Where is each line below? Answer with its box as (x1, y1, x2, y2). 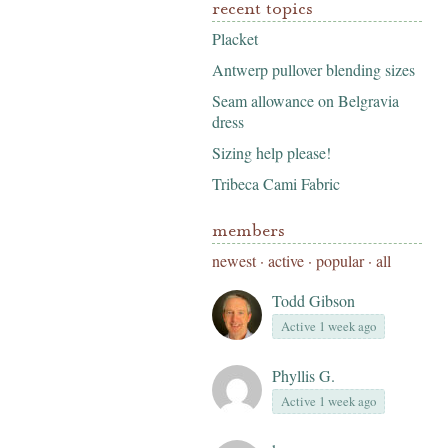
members (212, 219, 285, 242)
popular (316, 250, 364, 271)
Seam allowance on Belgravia (212, 90, 399, 111)
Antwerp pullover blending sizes (212, 59, 415, 80)
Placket (212, 28, 258, 49)
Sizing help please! (212, 142, 331, 163)
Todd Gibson (272, 290, 355, 311)
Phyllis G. (272, 365, 335, 386)
